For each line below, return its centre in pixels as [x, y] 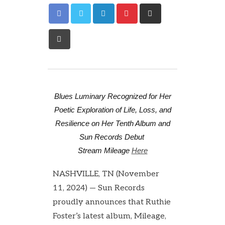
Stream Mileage [104, 150]
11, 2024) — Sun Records [99, 188]
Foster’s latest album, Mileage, [109, 216]
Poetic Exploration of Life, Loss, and [113, 110]
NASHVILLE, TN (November [106, 174]
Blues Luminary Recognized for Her [113, 96]
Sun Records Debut [113, 137]
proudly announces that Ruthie [112, 202]
